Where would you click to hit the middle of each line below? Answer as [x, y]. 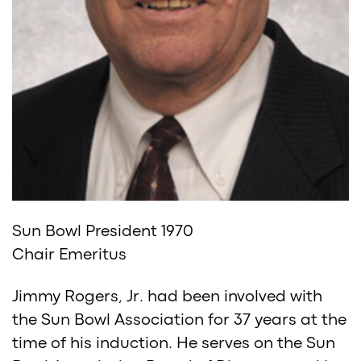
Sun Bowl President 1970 [103, 231]
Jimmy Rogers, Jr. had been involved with [167, 297]
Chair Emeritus [69, 255]
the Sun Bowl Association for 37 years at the [179, 320]
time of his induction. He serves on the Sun [174, 343]
